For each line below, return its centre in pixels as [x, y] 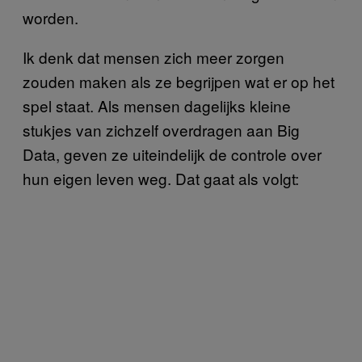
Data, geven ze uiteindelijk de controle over [172, 154]
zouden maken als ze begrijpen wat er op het [179, 81]
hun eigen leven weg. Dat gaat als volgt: [161, 178]
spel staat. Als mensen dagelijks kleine [157, 105]
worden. [51, 17]
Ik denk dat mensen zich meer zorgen [154, 57]
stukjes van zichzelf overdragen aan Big [161, 129]
